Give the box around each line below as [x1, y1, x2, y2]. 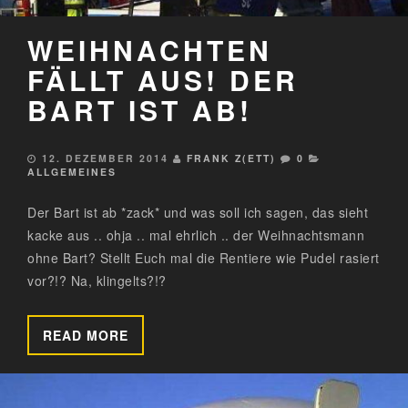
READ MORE [43, 325, 128, 344]
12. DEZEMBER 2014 [42, 150, 168, 165]
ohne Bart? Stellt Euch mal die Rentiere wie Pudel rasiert [27, 248, 380, 267]
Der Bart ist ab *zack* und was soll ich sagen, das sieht [27, 202, 368, 221]
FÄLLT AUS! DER [27, 59, 299, 99]
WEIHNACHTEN [27, 29, 272, 69]
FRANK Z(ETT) [187, 150, 276, 165]
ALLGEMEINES [27, 164, 117, 178]
